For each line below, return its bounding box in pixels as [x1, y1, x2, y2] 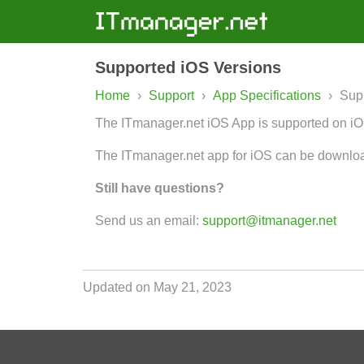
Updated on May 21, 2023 [83, 280, 232, 294]
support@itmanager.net [202, 214, 336, 227]
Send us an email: [95, 214, 202, 227]
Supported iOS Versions [95, 58, 281, 76]
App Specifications [213, 89, 324, 102]
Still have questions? [95, 181, 224, 195]
